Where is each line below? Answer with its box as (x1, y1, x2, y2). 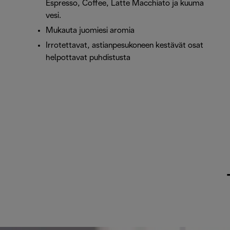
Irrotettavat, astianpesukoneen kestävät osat (46, 42, 203, 50)
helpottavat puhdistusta (46, 54, 130, 62)
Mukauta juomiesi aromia (46, 27, 135, 35)
